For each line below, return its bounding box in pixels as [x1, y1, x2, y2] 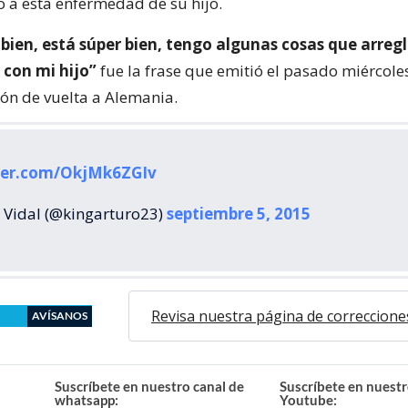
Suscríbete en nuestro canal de [55, 378, 245, 394]
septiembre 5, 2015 [167, 203, 311, 224]
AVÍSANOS [32, 309, 87, 322]
